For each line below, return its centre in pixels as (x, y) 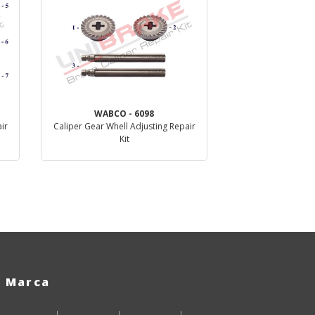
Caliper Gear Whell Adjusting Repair (124, 126)
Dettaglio (124, 178)
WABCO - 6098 (124, 113)
